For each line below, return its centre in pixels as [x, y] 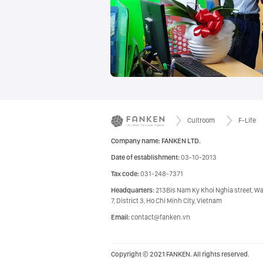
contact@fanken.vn [161, 217]
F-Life [247, 120]
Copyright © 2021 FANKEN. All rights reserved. [180, 254]
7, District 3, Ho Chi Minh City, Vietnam [166, 201]
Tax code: [126, 174]
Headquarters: [133, 190]
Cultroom [201, 120]
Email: [121, 217]
